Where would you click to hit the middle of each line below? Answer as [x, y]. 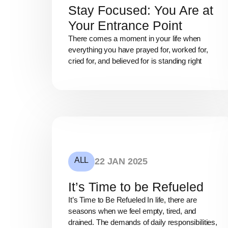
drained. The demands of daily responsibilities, [143, 222]
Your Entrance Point [125, 25]
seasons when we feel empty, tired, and [132, 211]
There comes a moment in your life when [135, 38]
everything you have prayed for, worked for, [138, 49]
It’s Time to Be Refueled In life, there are [133, 200]
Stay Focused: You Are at [141, 10]
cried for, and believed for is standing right [135, 61]
